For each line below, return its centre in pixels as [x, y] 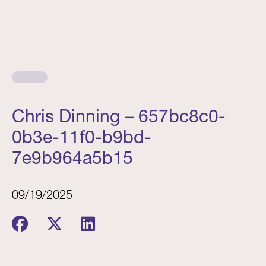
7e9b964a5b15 [72, 158]
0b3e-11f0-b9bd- [82, 137]
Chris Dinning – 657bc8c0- [119, 116]
